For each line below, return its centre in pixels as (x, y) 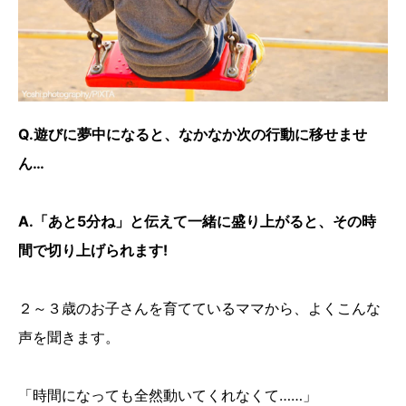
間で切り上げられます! (93, 251)
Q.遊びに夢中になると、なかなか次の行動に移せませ (193, 135)
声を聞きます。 (69, 338)
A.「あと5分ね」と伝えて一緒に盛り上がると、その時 (197, 222)
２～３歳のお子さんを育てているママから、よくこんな (199, 309)
